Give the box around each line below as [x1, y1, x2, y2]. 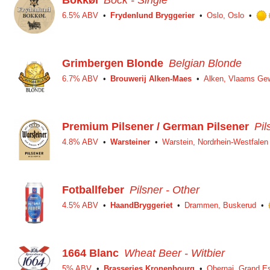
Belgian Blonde [169, 57, 242, 69]
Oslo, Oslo [207, 11, 244, 20]
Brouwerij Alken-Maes [110, 74, 192, 83]
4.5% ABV [62, 201, 98, 210]
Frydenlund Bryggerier [110, 11, 195, 20]
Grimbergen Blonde [62, 57, 163, 69]
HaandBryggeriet [110, 201, 172, 210]
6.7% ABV [62, 74, 98, 83]
